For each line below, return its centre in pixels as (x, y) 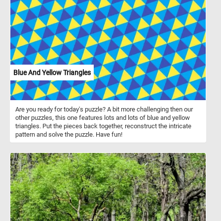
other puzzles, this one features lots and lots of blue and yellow (103, 117)
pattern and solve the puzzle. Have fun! (69, 134)
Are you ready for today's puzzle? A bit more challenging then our (104, 109)
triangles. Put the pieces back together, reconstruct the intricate (103, 126)
